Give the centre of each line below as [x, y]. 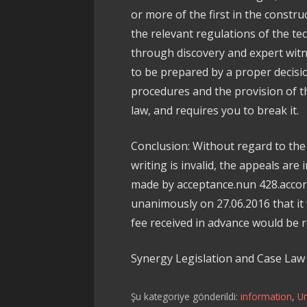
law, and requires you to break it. [215, 111]
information [267, 296]
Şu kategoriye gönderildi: [186, 296]
